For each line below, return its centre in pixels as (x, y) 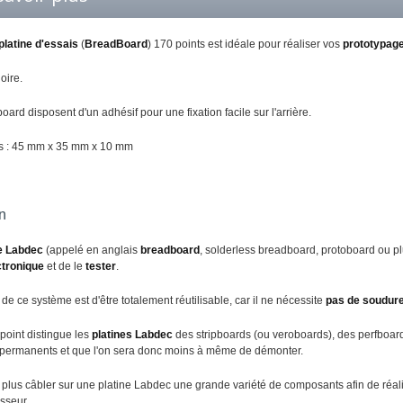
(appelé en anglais (92, 250)
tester (101, 266)
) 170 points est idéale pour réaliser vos (245, 44)
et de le (65, 266)
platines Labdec (132, 335)
